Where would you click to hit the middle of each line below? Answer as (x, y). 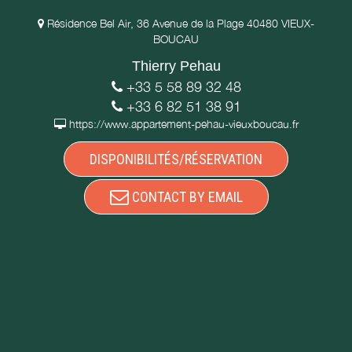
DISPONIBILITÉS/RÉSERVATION (176, 159)
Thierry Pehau (176, 66)
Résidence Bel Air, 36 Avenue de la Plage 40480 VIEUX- (181, 23)
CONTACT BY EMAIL (185, 196)
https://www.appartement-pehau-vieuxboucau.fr (183, 124)
